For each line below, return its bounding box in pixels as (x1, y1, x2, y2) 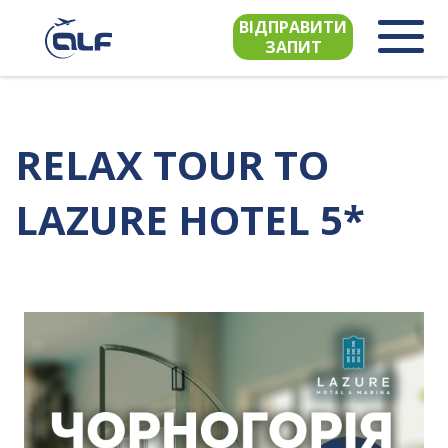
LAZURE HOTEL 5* (15, 192, 365, 247)
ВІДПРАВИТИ (239, 16, 347, 38)
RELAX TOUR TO (15, 137, 329, 192)
